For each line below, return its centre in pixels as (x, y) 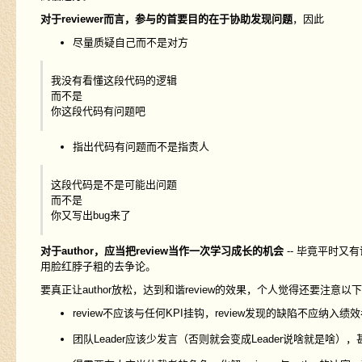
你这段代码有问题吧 (98, 112)
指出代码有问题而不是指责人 (141, 147)
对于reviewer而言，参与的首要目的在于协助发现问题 (166, 19)
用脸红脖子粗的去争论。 (98, 267)
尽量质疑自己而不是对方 (130, 43)
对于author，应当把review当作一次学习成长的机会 (162, 251)
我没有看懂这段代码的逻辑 (114, 81)
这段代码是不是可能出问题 (114, 185)
